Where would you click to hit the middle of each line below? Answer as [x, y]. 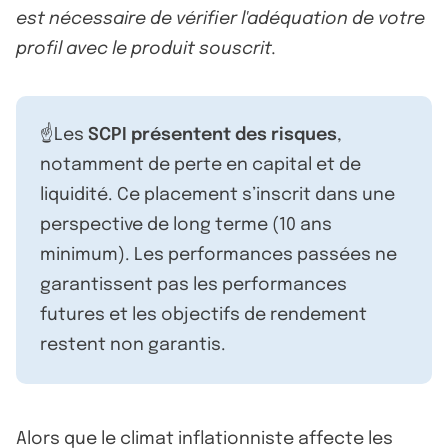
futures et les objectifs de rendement [203, 314]
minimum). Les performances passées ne [218, 254]
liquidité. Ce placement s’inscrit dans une [217, 194]
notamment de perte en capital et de [200, 164]
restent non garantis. [133, 344]
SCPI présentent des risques [212, 134]
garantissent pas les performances [193, 284]
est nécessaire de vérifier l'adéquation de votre [220, 18]
